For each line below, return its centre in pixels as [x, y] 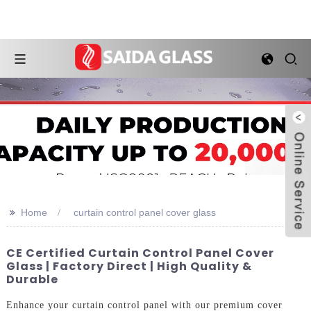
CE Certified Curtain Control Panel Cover [140, 253]
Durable [32, 279]
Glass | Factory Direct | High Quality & [129, 266]
